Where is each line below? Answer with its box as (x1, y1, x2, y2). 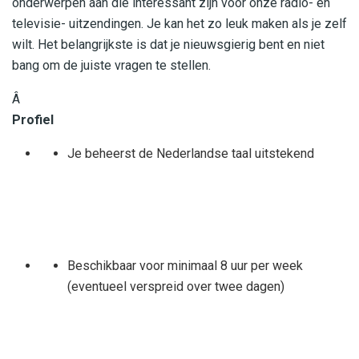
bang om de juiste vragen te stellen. (12, 57, 211, 73)
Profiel (12, 111, 54, 127)
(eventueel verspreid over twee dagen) (67, 278, 284, 294)
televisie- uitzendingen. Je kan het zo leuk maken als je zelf (12, 15, 347, 31)
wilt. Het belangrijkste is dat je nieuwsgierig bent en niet (12, 36, 325, 52)
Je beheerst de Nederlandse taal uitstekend (67, 145, 314, 161)
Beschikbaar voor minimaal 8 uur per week (67, 257, 303, 273)
